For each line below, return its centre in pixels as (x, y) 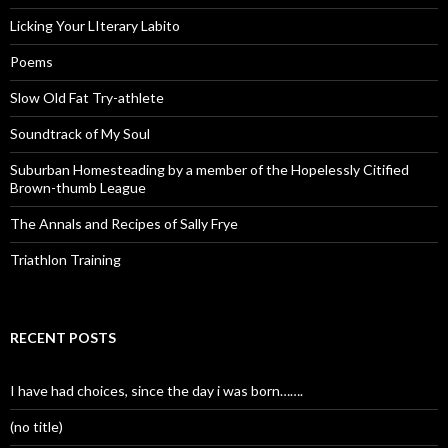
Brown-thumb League (78, 187)
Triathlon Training (65, 259)
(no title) (36, 426)
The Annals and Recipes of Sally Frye (124, 223)
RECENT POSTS (63, 337)
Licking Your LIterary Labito (95, 25)
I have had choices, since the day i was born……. (156, 390)
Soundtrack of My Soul (80, 133)
